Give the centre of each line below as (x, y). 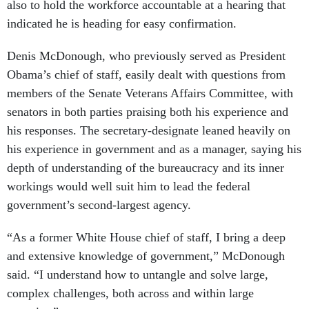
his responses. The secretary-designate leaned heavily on (149, 131)
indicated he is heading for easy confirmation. (123, 24)
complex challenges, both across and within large (130, 293)
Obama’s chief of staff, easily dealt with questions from (146, 75)
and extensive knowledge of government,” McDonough (146, 256)
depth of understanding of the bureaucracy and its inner (146, 168)
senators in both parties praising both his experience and (148, 112)
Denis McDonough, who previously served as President (146, 56)
